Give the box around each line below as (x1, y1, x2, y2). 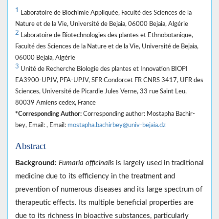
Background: (15, 159, 57, 167)
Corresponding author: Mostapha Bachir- (82, 110, 195, 117)
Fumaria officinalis (59, 159, 114, 167)
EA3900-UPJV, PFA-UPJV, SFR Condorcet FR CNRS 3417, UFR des (15, 77, 203, 83)
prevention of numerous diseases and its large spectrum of (15, 185, 202, 193)
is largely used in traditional (114, 159, 204, 167)
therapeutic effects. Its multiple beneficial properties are (15, 198, 194, 206)
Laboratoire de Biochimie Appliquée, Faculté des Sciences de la (19, 9, 192, 16)
